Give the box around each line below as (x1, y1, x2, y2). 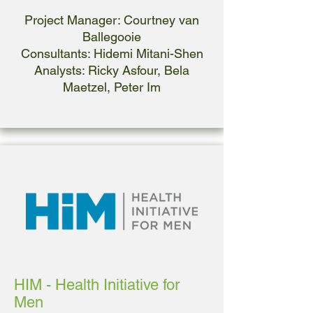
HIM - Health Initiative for (14, 276, 180, 293)
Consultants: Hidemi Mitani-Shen (20, 46, 203, 61)
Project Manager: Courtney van (24, 13, 199, 27)
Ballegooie (82, 29, 141, 44)
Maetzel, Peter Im (63, 80, 161, 94)
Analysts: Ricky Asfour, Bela (34, 63, 189, 78)
